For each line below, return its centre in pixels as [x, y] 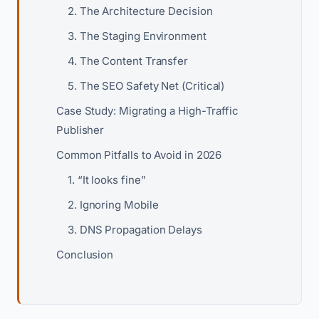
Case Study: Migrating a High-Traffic [147, 111]
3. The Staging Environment [137, 36]
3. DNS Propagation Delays [135, 230]
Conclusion [85, 255]
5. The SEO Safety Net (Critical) [146, 86]
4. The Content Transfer [128, 61]
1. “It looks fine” [107, 180]
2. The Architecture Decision [140, 11]
